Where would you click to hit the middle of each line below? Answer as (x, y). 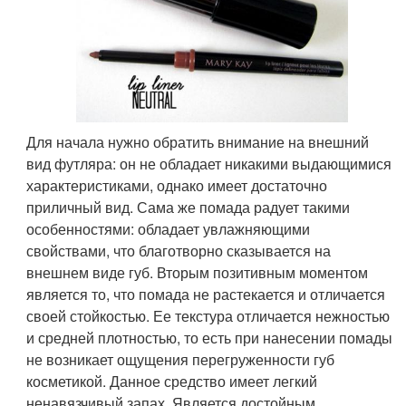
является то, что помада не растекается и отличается (206, 295)
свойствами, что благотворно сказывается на (179, 251)
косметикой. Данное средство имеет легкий (172, 382)
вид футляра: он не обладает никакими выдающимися (209, 164)
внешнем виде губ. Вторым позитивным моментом (198, 273)
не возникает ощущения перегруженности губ (181, 360)
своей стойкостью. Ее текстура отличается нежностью (208, 316)
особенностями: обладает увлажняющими (169, 229)
